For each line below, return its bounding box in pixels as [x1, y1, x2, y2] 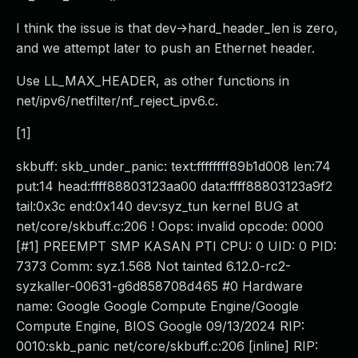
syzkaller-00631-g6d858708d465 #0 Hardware [16, 278, 303, 294]
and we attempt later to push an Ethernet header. [16, 40, 315, 56]
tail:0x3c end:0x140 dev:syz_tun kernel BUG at [16, 198, 298, 214]
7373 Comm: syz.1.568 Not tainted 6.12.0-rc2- [16, 258, 291, 274]
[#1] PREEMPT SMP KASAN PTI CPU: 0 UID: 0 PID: [16, 238, 336, 254]
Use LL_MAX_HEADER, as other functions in [16, 73, 289, 89]
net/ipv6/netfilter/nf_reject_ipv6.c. [16, 93, 218, 109]
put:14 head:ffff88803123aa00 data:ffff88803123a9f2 [16, 178, 332, 194]
